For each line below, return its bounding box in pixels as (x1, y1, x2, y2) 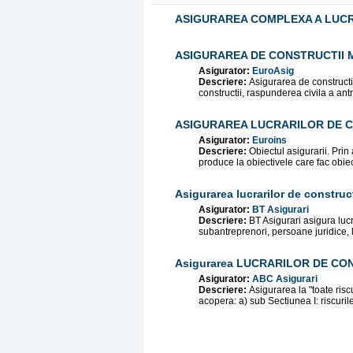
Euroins (252, 135, 287, 146)
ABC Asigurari (252, 273, 318, 284)
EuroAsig (252, 65, 294, 76)
